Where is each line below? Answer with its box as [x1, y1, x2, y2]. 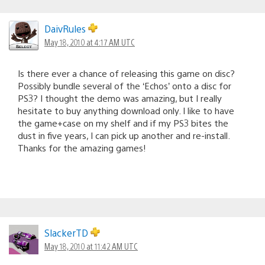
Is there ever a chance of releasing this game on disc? [18, 67, 235, 79]
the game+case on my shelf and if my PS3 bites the [18, 117, 228, 128]
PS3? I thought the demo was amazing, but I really [18, 92, 222, 104]
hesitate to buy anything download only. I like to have [18, 104, 234, 116]
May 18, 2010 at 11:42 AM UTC [44, 240, 138, 251]
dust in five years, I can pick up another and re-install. [18, 129, 230, 141]
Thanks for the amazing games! [18, 141, 146, 153]
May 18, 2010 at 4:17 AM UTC [44, 36, 135, 47]
